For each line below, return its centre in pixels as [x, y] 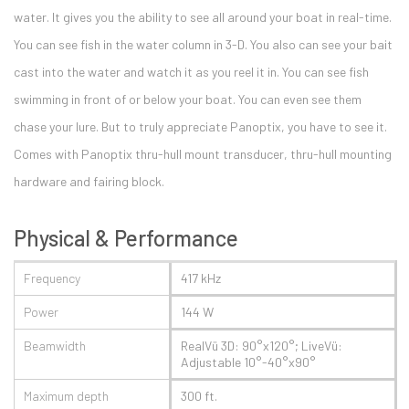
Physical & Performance [126, 238]
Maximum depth [66, 396]
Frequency [52, 278]
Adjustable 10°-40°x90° [248, 362]
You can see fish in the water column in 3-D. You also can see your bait [203, 44]
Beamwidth [55, 346]
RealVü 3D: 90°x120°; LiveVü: [262, 346]
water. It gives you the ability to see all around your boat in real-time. [203, 17]
